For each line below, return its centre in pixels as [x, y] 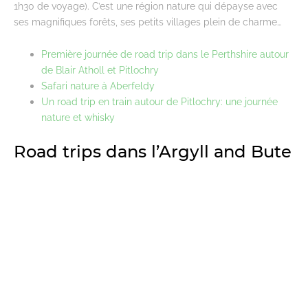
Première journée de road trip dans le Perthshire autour [165, 54]
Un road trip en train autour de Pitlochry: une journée [159, 101]
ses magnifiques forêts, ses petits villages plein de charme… [147, 21]
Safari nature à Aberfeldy [98, 85]
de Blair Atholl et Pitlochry [100, 69]
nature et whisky [78, 117]
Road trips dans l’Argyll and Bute [153, 151]
